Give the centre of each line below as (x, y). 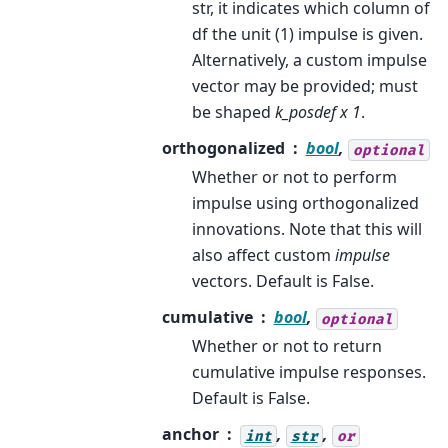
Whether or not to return (286, 346)
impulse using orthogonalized (305, 203)
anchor (190, 434)
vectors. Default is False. (282, 281)
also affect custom (263, 255)
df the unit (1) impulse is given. (307, 34)
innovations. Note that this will (306, 229)
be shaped (233, 112)
